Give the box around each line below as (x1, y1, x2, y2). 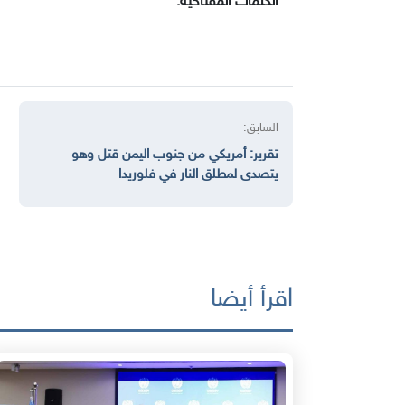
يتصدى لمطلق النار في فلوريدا (118, 167, 278, 184)
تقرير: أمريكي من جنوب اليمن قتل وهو (71, 147, 278, 164)
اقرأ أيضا (211, 285, 293, 316)
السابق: (243, 121, 278, 137)
